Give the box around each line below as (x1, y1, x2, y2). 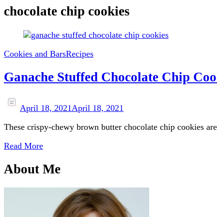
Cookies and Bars (4, 48, 66, 59)
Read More (4, 140, 43, 151)
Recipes (66, 48, 93, 59)
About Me (4, 162, 61, 177)
